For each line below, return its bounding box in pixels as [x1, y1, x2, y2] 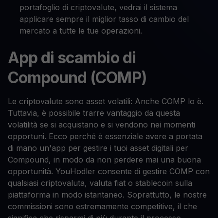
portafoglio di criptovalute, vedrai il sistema [19, 2, 177, 13]
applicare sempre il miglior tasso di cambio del [19, 14, 189, 24]
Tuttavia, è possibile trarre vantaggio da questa [8, 108, 180, 118]
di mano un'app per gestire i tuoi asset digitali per [8, 143, 188, 153]
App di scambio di [8, 48, 136, 68]
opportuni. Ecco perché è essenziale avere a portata [8, 131, 202, 142]
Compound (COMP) [8, 68, 146, 88]
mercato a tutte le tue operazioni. [19, 26, 142, 36]
